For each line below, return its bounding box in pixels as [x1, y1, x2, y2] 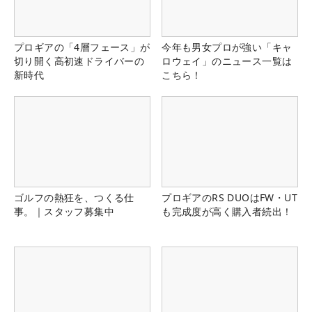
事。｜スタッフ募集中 [14, 205, 114, 219]
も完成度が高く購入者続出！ [162, 205, 292, 219]
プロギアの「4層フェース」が [14, 40, 150, 54]
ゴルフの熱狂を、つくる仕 [14, 191, 134, 205]
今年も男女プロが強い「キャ [162, 40, 292, 54]
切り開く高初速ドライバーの [14, 54, 145, 68]
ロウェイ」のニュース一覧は [162, 54, 292, 68]
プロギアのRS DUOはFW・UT [162, 191, 297, 205]
